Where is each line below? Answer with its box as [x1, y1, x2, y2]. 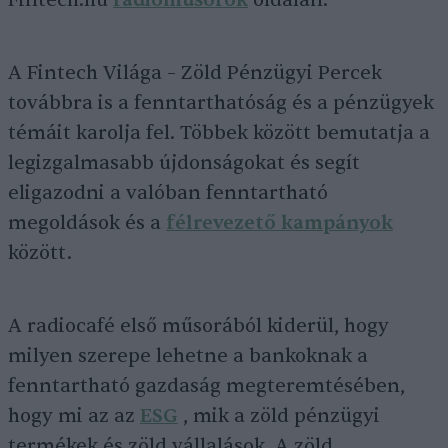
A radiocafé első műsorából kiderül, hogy [8, 314, 389, 338]
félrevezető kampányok [166, 211, 393, 235]
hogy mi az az [8, 404, 140, 428]
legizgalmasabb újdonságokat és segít [8, 151, 360, 175]
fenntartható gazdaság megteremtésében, [8, 374, 405, 398]
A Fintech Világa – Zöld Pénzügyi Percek [8, 61, 382, 85]
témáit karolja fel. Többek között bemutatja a [8, 121, 430, 145]
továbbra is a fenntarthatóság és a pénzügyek [8, 91, 434, 115]
